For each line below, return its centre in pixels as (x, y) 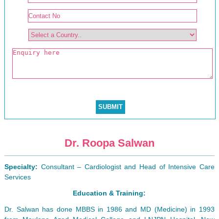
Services (17, 177)
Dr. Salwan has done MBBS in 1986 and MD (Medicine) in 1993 (109, 209)
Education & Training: (109, 193)
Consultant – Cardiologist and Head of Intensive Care (126, 166)
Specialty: (21, 166)
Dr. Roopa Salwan (109, 143)
